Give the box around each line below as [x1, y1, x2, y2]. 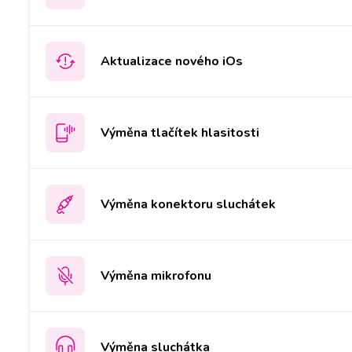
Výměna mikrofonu [101, 266, 211, 284]
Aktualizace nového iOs [101, 52, 243, 70]
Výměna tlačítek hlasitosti [101, 123, 259, 141]
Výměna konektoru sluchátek [101, 195, 276, 213]
